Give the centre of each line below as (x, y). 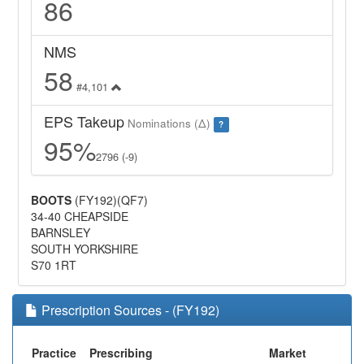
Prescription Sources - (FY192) (129, 310)
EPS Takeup (84, 121)
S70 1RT (54, 265)
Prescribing (121, 353)
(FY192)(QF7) (110, 200)
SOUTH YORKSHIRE (85, 249)
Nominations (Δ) (169, 123)
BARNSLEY (61, 233)
